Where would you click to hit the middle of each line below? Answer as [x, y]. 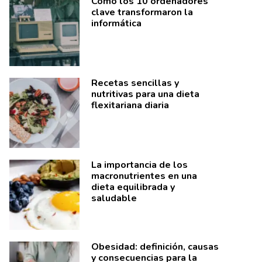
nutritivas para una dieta [145, 94]
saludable [114, 198]
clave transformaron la [142, 12]
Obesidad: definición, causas [155, 247]
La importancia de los [139, 165]
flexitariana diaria [130, 105]
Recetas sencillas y [135, 83]
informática [116, 23]
